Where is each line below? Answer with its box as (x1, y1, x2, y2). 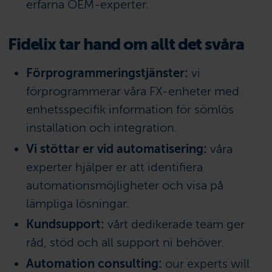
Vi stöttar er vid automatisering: (26, 141, 208, 156)
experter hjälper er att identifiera (26, 160, 203, 174)
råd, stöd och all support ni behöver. (26, 236, 225, 250)
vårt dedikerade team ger (104, 217, 245, 232)
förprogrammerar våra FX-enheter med (26, 84, 240, 98)
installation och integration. (26, 120, 178, 135)
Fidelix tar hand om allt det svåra (7, 35, 244, 54)
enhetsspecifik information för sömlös (26, 102, 234, 117)
